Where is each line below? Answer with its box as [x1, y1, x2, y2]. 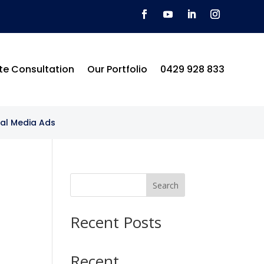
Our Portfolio [87, 62, 147, 76]
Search [152, 179, 179, 191]
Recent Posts [70, 212, 162, 233]
